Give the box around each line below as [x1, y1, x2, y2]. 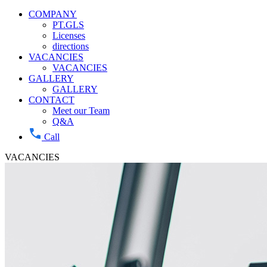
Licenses [52, 30, 85, 41]
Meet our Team [52, 105, 110, 116]
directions [52, 41, 89, 51]
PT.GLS [52, 20, 84, 30]
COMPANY [29, 9, 77, 19]
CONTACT [29, 95, 74, 105]
